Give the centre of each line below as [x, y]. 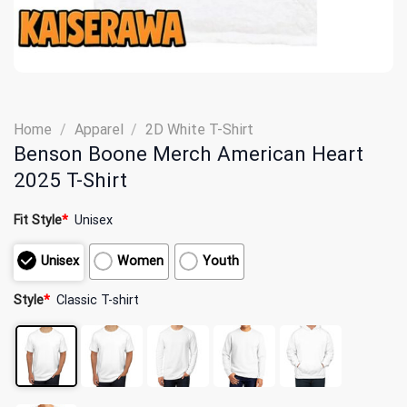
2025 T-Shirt [70, 179]
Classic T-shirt [98, 300]
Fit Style [38, 220]
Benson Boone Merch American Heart [189, 153]
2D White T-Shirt [200, 129]
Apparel [99, 129]
